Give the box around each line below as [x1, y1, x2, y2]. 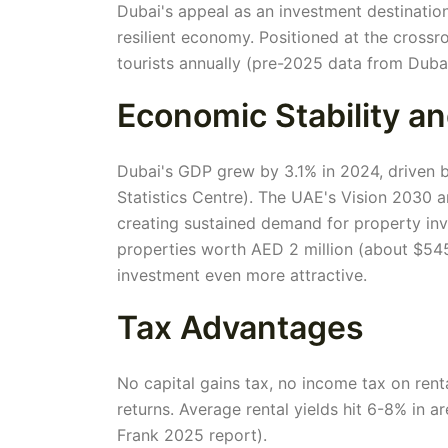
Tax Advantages [117, 307, 364, 347]
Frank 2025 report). [117, 424, 267, 445]
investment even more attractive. [117, 264, 367, 285]
